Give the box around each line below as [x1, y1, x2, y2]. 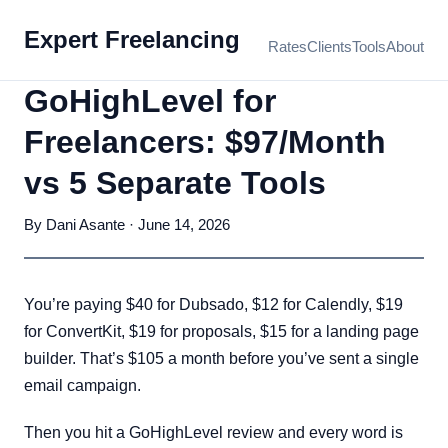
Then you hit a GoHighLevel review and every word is [24, 424, 403, 441]
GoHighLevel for [24, 83, 276, 119]
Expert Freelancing [24, 26, 240, 53]
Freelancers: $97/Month [24, 124, 386, 160]
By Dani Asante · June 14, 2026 [24, 216, 230, 233]
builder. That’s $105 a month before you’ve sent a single [24, 350, 419, 367]
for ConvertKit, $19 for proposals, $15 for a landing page [24, 323, 419, 340]
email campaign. [24, 377, 141, 394]
